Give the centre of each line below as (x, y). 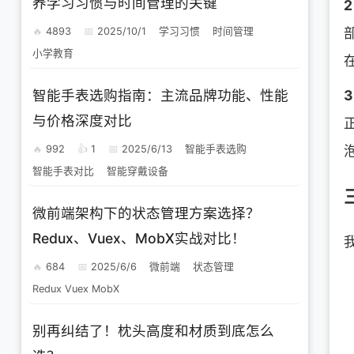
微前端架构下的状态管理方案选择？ (147, 213)
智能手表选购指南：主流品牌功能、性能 (161, 95)
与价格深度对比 (83, 120)
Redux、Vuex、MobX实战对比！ (139, 238)
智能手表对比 (64, 171)
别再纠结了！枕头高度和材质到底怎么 (154, 331)
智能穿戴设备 (138, 171)
